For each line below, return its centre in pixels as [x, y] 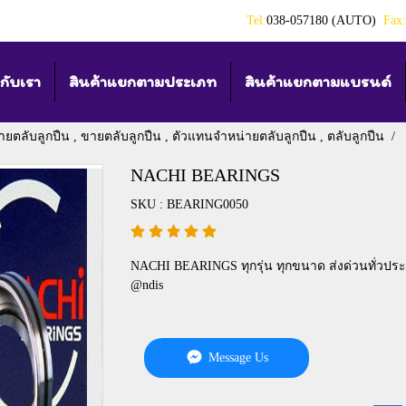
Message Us [237, 358]
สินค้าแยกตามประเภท [142, 81]
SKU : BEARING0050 [189, 204]
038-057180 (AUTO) [325, 21]
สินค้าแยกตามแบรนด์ [318, 81]
